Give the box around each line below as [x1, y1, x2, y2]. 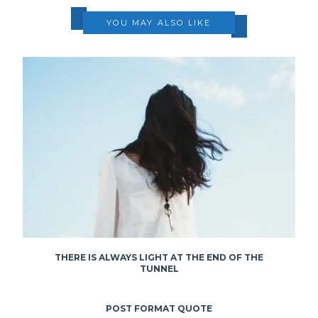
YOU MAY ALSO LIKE [106, 17, 212, 28]
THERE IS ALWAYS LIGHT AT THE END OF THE [55, 251, 263, 263]
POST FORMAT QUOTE [106, 302, 212, 314]
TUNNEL [139, 263, 179, 274]
